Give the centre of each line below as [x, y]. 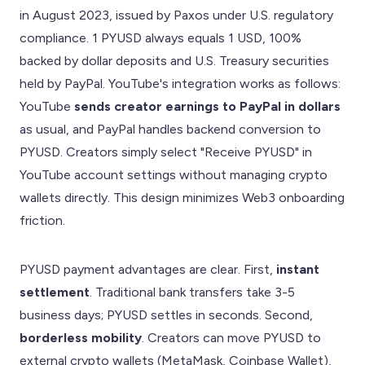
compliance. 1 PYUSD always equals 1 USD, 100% [161, 37]
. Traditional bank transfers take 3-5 [192, 292]
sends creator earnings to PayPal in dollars [207, 106]
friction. [42, 220]
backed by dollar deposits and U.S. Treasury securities [174, 60]
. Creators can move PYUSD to [231, 337]
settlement [55, 292]
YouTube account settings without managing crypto [174, 174]
